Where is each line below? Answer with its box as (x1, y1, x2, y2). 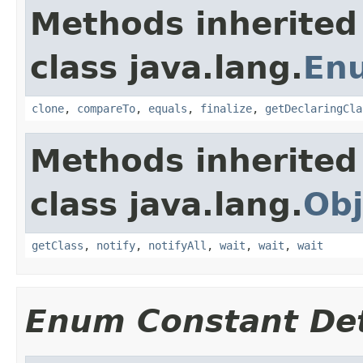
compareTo (77, 101, 135, 115)
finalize (200, 101, 252, 115)
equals (148, 101, 187, 115)
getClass (32, 238, 83, 252)
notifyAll (148, 238, 207, 252)
